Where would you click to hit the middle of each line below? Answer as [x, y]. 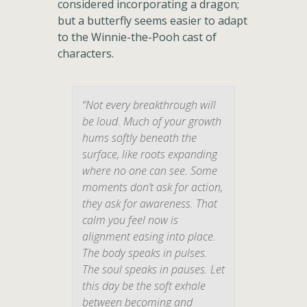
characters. [86, 53]
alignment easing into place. [149, 236]
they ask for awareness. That [150, 204]
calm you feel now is [130, 220]
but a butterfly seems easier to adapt [152, 21]
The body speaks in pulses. [145, 253]
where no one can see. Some [150, 171]
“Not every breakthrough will [149, 105]
